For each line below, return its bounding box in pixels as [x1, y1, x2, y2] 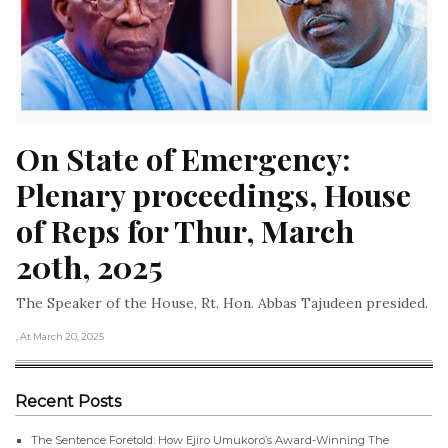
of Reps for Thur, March [16, 209, 354, 251]
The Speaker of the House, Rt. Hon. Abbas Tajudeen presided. [16, 293, 428, 312]
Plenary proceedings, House [16, 173, 411, 215]
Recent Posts [15, 391, 121, 411]
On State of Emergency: [16, 137, 351, 179]
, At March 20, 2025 [16, 330, 104, 342]
